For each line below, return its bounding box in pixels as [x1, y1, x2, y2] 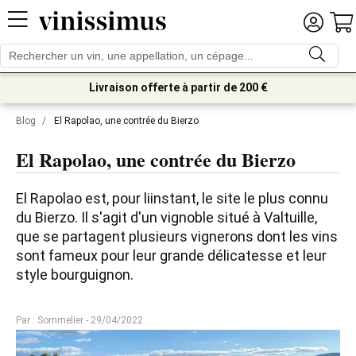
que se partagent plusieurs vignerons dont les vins [16, 228, 338, 245]
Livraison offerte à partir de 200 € [88, 81, 268, 94]
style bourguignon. [16, 266, 133, 283]
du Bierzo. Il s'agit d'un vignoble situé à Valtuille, [16, 209, 317, 226]
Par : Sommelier [16, 315, 83, 326]
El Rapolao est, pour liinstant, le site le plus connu [16, 190, 328, 207]
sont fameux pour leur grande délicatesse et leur [16, 247, 327, 264]
